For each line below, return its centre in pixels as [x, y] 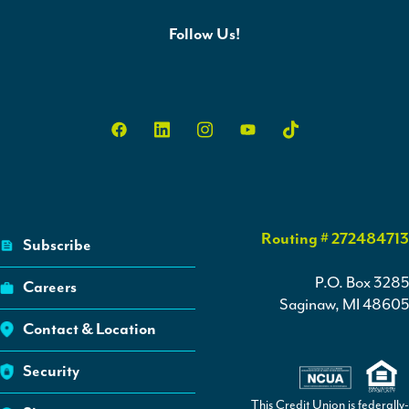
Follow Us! [204, 34]
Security [51, 371]
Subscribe [57, 245]
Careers [50, 287]
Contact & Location [89, 329]
